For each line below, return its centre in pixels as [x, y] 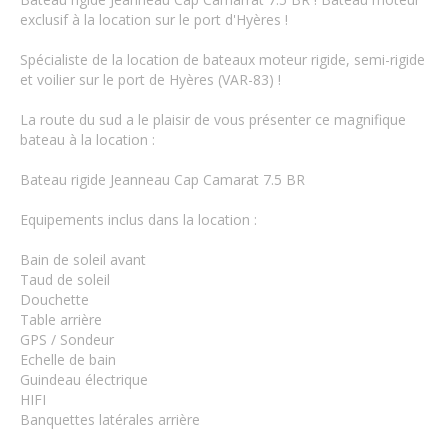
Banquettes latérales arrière [110, 420]
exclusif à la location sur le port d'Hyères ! [154, 20]
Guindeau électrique [84, 380]
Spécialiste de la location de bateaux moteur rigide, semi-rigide [222, 60]
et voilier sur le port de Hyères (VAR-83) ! [150, 80]
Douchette [54, 300]
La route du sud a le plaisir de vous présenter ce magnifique [213, 120]
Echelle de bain [68, 360]
